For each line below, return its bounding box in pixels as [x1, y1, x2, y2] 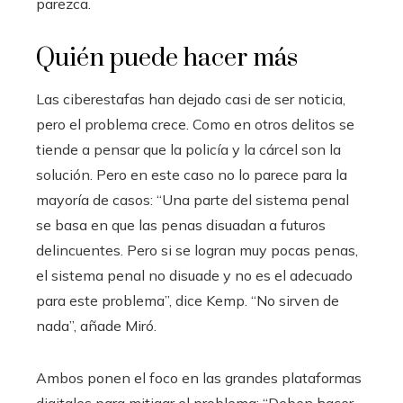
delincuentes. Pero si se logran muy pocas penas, [36, 240, 358, 259]
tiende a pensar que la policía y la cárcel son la [36, 139, 341, 158]
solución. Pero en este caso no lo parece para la [36, 165, 347, 184]
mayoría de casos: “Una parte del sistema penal [36, 190, 349, 209]
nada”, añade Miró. [36, 316, 157, 335]
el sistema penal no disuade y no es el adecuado [36, 265, 353, 284]
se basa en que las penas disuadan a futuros [36, 215, 326, 234]
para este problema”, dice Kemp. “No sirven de [36, 291, 339, 309]
